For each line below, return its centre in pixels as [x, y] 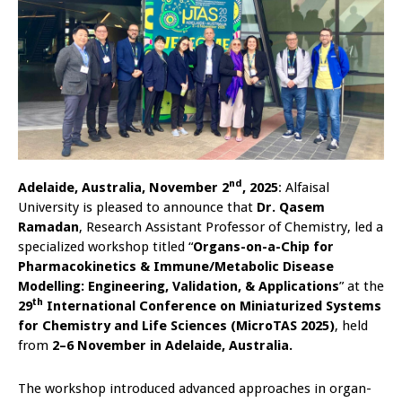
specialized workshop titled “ [105, 246]
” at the [362, 286]
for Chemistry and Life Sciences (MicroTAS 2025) [176, 325]
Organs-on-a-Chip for [263, 246]
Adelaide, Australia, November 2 [123, 187]
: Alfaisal [304, 187]
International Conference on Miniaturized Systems [212, 306]
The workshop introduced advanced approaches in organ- [195, 388]
